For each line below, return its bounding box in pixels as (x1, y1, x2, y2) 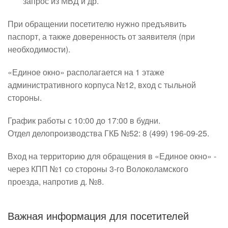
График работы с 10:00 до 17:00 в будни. (8, 114, 160, 126)
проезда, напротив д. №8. (8, 175, 104, 187)
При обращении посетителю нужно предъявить (8, 17, 186, 30)
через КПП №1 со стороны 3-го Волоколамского (8, 162, 188, 175)
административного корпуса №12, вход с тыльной (8, 78, 196, 91)
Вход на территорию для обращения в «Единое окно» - (8, 150, 216, 162)
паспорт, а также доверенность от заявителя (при (8, 30, 195, 42)
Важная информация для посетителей (8, 210, 189, 222)
